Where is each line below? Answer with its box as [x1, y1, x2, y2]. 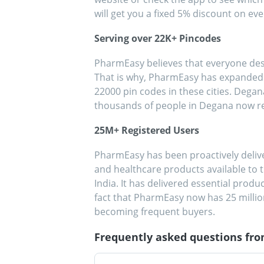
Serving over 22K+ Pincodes [94, 32, 221, 45]
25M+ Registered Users [94, 124, 199, 137]
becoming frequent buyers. [94, 205, 215, 219]
